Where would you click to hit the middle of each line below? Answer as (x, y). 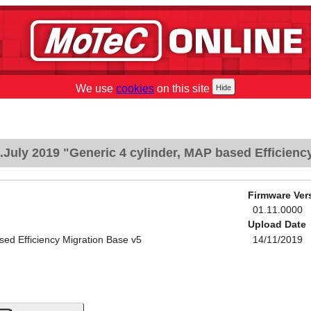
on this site (182, 89)
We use (96, 89)
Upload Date (277, 225)
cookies (135, 89)
